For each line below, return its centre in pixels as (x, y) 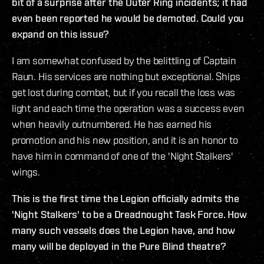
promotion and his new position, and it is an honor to (125, 140)
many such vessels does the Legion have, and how (123, 230)
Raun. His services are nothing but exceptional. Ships (126, 77)
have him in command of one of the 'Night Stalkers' (123, 156)
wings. (26, 172)
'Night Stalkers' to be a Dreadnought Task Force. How (129, 214)
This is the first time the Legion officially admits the (126, 199)
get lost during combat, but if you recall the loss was (124, 93)
